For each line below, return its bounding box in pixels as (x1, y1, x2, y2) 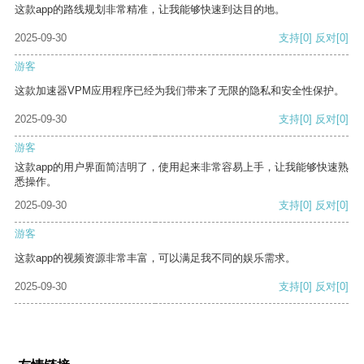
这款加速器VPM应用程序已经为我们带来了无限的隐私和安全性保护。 (15, 84, 344, 97)
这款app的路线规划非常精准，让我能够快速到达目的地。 (15, 3, 285, 16)
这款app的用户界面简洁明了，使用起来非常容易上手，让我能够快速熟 (15, 161, 349, 174)
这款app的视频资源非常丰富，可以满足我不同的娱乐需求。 (15, 252, 296, 265)
